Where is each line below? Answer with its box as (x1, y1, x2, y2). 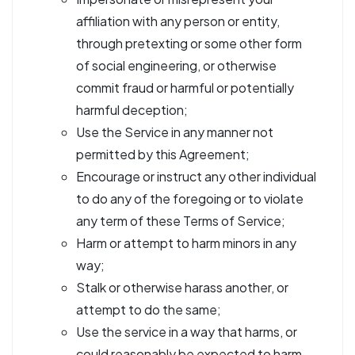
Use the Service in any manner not (76, 124, 273, 140)
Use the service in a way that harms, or (76, 323, 297, 340)
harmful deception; (76, 101, 188, 118)
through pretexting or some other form (76, 35, 302, 52)
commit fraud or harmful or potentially (76, 79, 294, 96)
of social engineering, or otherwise (76, 57, 277, 74)
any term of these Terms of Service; (76, 212, 285, 229)
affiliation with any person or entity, (76, 13, 280, 29)
